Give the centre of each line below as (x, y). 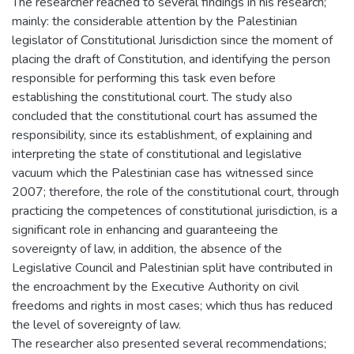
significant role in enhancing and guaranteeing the (145, 230)
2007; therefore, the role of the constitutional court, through (175, 192)
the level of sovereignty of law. (96, 325)
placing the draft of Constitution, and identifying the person (171, 59)
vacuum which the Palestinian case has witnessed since (163, 173)
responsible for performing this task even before (144, 78)
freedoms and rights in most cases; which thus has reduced (172, 306)
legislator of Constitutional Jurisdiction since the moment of (172, 40)
